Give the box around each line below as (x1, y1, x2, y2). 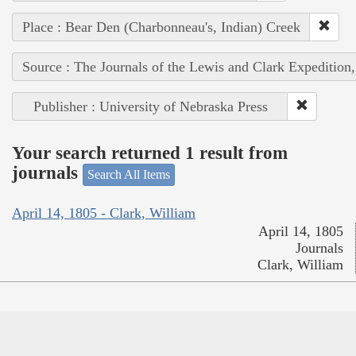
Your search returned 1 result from (12, 143, 288, 164)
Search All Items (87, 167, 170, 181)
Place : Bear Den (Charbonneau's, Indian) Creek (22, 18, 300, 35)
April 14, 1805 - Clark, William (12, 205, 195, 222)
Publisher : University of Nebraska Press (33, 98, 268, 114)
